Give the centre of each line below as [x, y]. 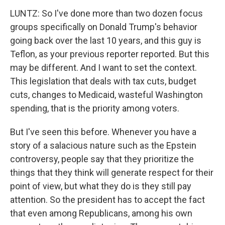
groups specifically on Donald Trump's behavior [104, 27]
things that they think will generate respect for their [112, 173]
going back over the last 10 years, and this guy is [106, 40]
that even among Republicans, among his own [101, 213]
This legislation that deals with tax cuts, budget [103, 81]
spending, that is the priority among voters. [95, 108]
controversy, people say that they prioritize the [102, 159]
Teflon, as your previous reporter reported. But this [110, 54]
